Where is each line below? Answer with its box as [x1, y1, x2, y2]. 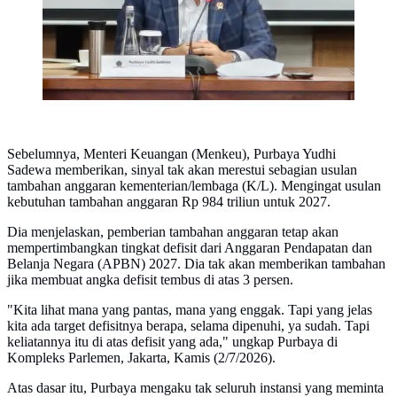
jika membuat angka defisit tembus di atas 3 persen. [7, 272, 293, 288]
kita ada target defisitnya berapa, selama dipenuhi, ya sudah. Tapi [7, 318, 370, 334]
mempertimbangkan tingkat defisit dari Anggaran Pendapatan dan [7, 240, 372, 256]
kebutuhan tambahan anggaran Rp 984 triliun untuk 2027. [7, 194, 331, 210]
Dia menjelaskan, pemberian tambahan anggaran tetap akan [7, 224, 339, 240]
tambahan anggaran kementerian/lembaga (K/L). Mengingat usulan [7, 178, 381, 194]
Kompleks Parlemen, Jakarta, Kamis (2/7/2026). [7, 350, 276, 366]
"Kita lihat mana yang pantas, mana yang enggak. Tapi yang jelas [7, 302, 372, 318]
